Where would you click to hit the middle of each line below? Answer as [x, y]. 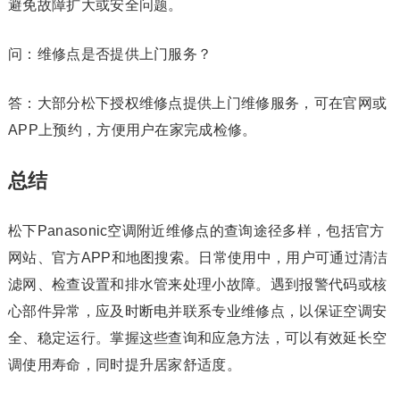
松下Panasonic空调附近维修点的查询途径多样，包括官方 [196, 231]
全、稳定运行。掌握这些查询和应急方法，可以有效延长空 [197, 338]
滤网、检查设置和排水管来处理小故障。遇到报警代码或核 [197, 284]
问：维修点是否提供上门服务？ [110, 54]
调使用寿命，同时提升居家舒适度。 [125, 365]
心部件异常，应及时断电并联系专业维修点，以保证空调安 [197, 311]
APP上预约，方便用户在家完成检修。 [132, 130]
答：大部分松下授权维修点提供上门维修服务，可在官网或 [197, 103]
